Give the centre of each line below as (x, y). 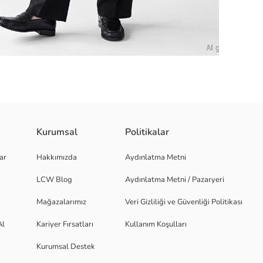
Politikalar (147, 132)
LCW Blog (54, 180)
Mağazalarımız (61, 202)
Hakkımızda (57, 157)
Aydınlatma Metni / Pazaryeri (175, 180)
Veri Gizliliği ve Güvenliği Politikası (184, 202)
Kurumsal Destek (66, 247)
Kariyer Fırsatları (65, 224)
